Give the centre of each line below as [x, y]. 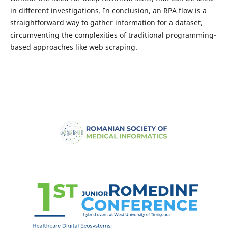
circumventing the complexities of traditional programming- [113, 35]
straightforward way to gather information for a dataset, [106, 23]
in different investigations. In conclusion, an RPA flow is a [108, 11]
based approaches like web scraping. [74, 47]
